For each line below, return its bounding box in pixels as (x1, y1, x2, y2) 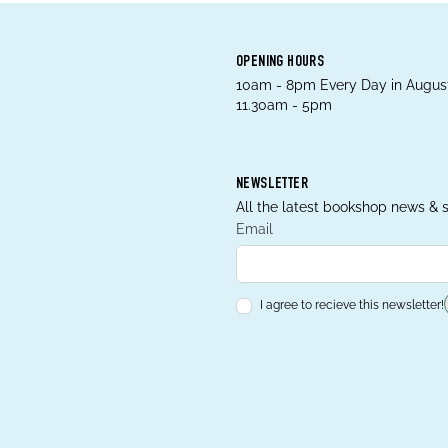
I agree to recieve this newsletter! (260, 298, 444, 312)
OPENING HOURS (236, 55, 325, 71)
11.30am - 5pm (236, 97, 332, 113)
